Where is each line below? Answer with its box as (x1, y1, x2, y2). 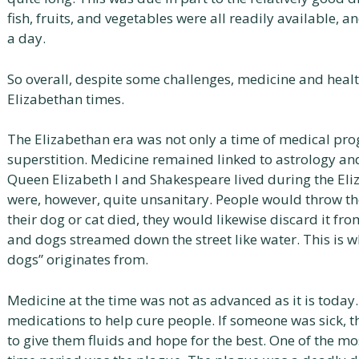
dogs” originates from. (7, 250, 148, 268)
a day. (7, 29, 46, 47)
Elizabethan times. (7, 89, 124, 108)
